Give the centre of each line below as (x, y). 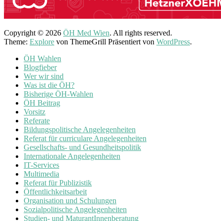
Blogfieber (40, 67)
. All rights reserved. (141, 33)
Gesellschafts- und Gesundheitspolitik (82, 147)
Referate (37, 120)
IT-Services (41, 165)
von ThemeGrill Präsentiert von (105, 41)
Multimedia (41, 174)
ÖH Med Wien (86, 33)
